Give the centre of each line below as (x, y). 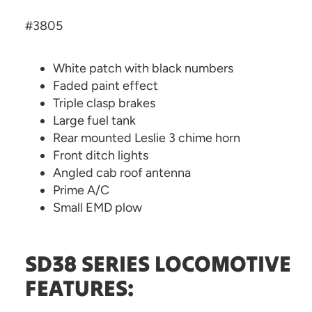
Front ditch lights (101, 155)
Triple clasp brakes (104, 103)
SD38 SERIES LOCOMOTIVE (158, 264)
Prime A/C (81, 190)
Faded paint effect (106, 86)
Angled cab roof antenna (122, 173)
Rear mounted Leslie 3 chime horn (147, 138)
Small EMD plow (99, 208)
